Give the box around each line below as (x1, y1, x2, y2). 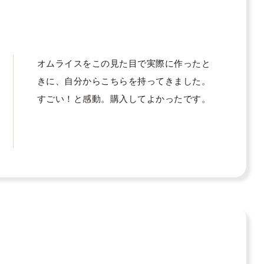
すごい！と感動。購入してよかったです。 (37, 94, 211, 104)
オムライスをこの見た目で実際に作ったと (37, 58, 211, 69)
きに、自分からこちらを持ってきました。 (37, 76, 211, 87)
